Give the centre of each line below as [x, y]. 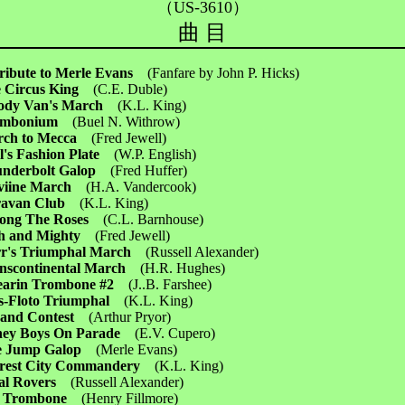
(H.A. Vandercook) [141, 187]
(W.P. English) [155, 154]
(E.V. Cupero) [175, 333]
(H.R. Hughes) [183, 268]
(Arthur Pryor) [130, 317]
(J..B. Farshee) [170, 284]
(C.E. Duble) [131, 89]
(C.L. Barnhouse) [154, 219]
